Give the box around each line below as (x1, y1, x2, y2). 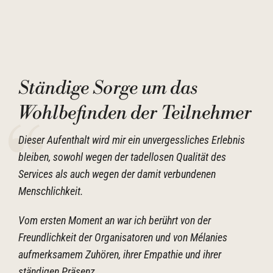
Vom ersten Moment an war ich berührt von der (18, 214, 211, 227)
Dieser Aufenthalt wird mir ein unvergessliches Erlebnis (18, 133, 245, 146)
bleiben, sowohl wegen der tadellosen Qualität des (18, 151, 226, 163)
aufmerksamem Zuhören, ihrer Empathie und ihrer (18, 248, 221, 261)
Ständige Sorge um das (18, 77, 197, 100)
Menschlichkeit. (18, 185, 86, 197)
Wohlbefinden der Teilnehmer (18, 102, 252, 125)
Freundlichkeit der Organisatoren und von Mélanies (18, 231, 227, 244)
